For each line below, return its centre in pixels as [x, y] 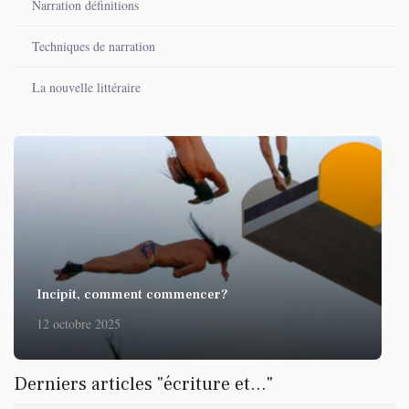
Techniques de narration [94, 46]
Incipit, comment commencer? [132, 294]
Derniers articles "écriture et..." [143, 384]
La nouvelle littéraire [86, 87]
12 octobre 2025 [79, 323]
